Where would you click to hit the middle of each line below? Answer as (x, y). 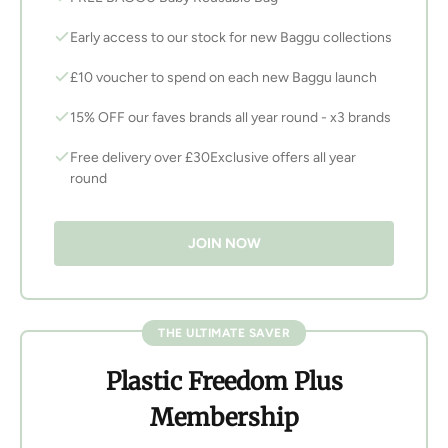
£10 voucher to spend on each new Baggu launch (223, 78)
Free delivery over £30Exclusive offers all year (213, 158)
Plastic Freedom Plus (224, 382)
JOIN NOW (224, 244)
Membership (224, 418)
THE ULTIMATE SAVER (224, 333)
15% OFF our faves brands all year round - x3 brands (230, 118)
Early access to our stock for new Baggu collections (231, 38)
